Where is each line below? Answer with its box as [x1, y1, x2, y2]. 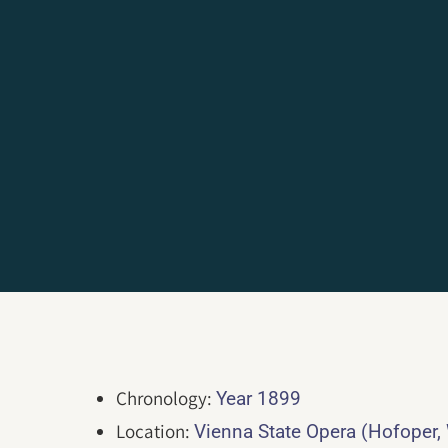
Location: [116, 419, 195, 443]
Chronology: [116, 386, 217, 410]
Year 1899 [216, 387, 302, 410]
